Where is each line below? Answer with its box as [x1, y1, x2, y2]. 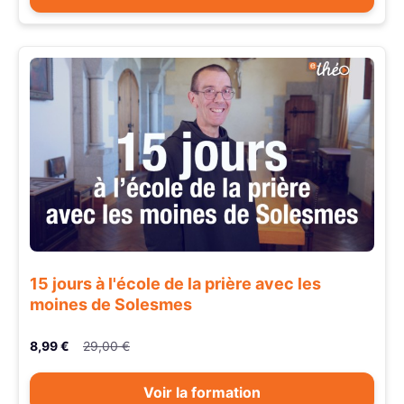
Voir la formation [143, 383, 261, 402]
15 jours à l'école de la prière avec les [30, 273, 321, 293]
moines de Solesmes [30, 294, 192, 314]
